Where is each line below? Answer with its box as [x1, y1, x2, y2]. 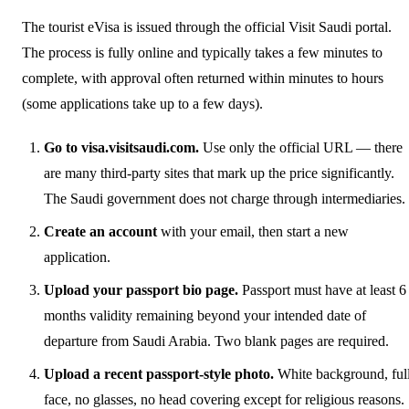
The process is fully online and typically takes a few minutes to [22, 44, 383, 60]
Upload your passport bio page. [44, 281, 238, 298]
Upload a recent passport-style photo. [44, 365, 274, 382]
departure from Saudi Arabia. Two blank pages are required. [44, 332, 389, 349]
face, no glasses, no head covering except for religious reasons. [44, 391, 404, 407]
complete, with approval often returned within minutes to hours [22, 69, 383, 86]
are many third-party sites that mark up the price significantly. [44, 164, 394, 181]
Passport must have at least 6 [238, 281, 406, 298]
